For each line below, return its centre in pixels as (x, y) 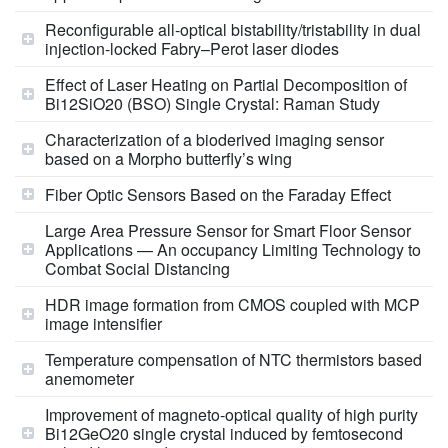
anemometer (89, 378)
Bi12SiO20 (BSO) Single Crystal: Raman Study (212, 103)
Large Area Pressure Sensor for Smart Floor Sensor (228, 230)
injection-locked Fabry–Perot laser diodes (192, 48)
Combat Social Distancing (137, 268)
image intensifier (103, 323)
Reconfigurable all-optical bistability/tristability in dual (233, 29)
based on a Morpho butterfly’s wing (168, 158)
